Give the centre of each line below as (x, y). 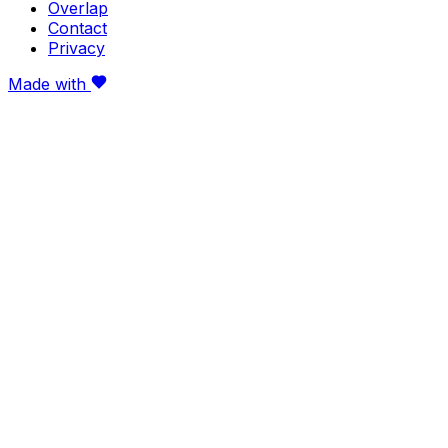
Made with (49, 83)
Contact (77, 27)
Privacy (76, 47)
